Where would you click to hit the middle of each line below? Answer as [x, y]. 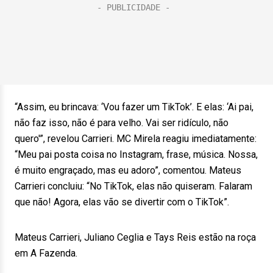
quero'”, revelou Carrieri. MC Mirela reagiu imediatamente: [136, 139]
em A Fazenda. [46, 253]
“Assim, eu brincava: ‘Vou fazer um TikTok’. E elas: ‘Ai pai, [134, 107]
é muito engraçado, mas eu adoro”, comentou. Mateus [128, 170]
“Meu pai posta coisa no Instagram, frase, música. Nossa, [136, 154]
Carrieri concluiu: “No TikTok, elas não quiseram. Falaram [133, 186]
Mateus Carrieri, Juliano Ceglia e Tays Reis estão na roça [135, 237]
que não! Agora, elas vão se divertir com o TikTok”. [122, 202]
